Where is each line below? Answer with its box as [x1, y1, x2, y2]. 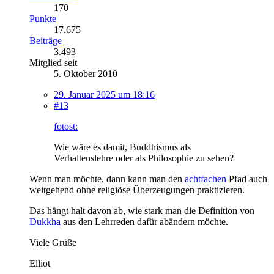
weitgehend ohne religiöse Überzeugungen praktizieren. [29, 184, 245, 195]
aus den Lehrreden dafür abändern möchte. [61, 216, 228, 227]
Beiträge [29, 35, 62, 46]
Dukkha [29, 216, 61, 227]
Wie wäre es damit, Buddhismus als [54, 141, 191, 152]
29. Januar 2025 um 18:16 [54, 89, 155, 100]
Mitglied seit [29, 57, 77, 68]
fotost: [54, 120, 78, 131]
